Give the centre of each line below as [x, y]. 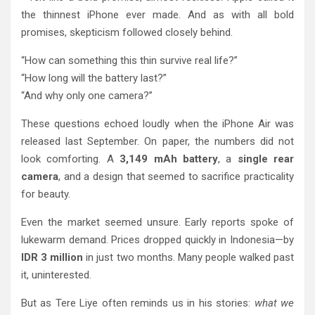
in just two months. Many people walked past [189, 257]
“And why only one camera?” [87, 95]
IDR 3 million [52, 257]
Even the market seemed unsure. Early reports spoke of [157, 222]
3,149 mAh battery [169, 159]
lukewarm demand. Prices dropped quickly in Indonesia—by [157, 239]
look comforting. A [71, 159]
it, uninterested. [56, 275]
